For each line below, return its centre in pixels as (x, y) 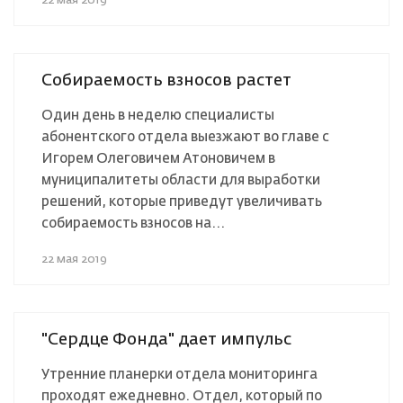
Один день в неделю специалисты (158, 115)
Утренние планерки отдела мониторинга (179, 374)
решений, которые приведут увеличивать (182, 201)
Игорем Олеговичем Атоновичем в (158, 158)
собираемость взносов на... (133, 223)
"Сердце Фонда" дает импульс (166, 340)
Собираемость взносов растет (166, 81)
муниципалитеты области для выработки (181, 180)
